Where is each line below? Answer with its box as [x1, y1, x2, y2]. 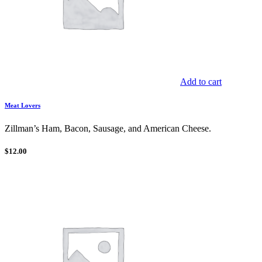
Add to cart [180, 77, 222, 87]
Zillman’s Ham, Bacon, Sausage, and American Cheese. [5, 123, 211, 133]
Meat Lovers [5, 102, 40, 109]
